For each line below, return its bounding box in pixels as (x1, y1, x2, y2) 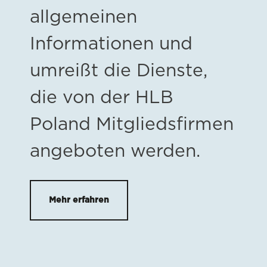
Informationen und (30, 35, 193, 53)
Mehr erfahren (49, 195, 109, 204)
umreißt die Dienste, (30, 61, 207, 80)
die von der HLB (30, 88, 173, 107)
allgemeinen (30, 8, 137, 26)
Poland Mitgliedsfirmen (30, 115, 234, 133)
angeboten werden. (30, 142, 200, 160)
